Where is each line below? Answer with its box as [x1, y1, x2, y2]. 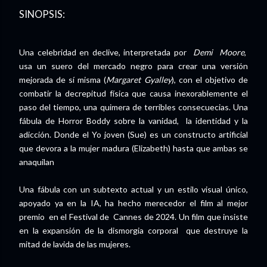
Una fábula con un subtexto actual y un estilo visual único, [19, 184, 248, 195]
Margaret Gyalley [106, 74, 172, 85]
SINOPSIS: [19, 8, 65, 20]
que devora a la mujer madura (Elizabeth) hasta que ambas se [19, 143, 248, 154]
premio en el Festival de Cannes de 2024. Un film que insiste [19, 212, 248, 222]
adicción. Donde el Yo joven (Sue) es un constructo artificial [19, 129, 248, 140]
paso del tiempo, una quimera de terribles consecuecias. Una [19, 102, 248, 113]
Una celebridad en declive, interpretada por [19, 47, 193, 58]
